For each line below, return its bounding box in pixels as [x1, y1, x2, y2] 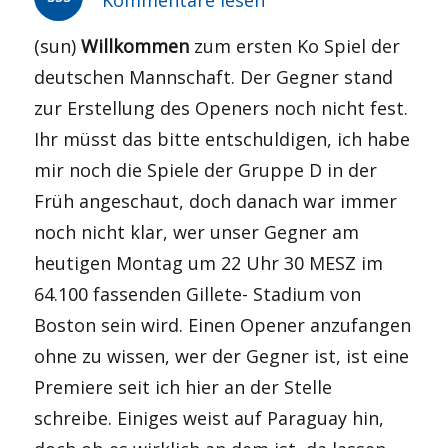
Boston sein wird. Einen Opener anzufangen [34, 313, 412, 337]
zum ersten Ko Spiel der [189, 34, 401, 58]
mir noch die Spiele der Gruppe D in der [34, 158, 378, 182]
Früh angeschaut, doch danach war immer [34, 189, 398, 213]
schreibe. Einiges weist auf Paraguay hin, [34, 406, 385, 430]
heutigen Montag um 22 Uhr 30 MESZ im [34, 251, 384, 275]
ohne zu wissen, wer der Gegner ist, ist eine [34, 344, 410, 368]
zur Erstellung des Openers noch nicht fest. [34, 96, 409, 120]
